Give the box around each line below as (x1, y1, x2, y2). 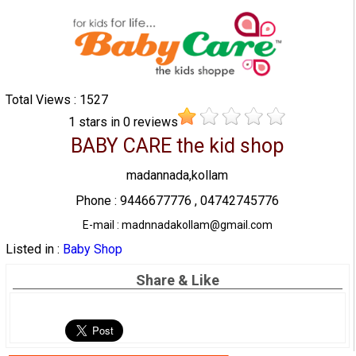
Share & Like (135, 271, 219, 288)
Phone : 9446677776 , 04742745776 (75, 193, 280, 209)
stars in (79, 114, 124, 130)
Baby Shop (62, 242, 122, 257)
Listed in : (5, 242, 63, 257)
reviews (130, 114, 179, 130)
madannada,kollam (126, 168, 229, 184)
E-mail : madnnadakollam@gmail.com (82, 219, 273, 232)
